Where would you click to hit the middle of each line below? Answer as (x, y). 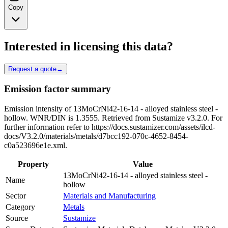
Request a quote (32, 69)
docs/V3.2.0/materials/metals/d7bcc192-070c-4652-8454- (96, 136)
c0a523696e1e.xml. (36, 146)
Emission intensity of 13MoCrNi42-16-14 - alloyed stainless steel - (111, 109)
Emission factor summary (58, 89)
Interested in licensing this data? (89, 46)
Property (33, 164)
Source (17, 218)
